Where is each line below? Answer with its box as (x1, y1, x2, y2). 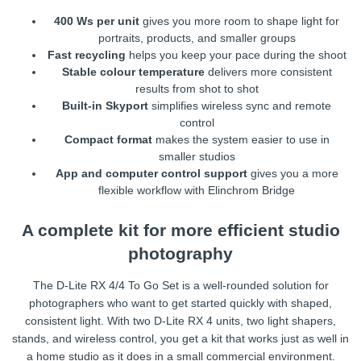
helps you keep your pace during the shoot (125, 48, 346, 62)
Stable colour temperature (61, 65, 205, 79)
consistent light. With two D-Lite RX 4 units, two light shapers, (25, 313, 336, 327)
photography (128, 243, 233, 263)
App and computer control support (55, 167, 247, 180)
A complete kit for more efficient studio (21, 220, 340, 239)
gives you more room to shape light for (139, 15, 339, 28)
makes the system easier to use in (151, 133, 330, 147)
